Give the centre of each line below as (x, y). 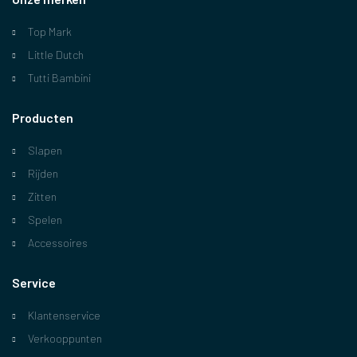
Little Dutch (56, 55)
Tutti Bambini (59, 78)
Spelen (45, 220)
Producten (43, 118)
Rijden (43, 173)
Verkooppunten (65, 338)
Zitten (42, 196)
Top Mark (50, 31)
